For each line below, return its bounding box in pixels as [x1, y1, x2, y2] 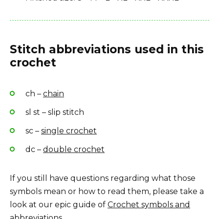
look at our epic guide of [10, 200, 108, 210]
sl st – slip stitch [25, 107, 84, 117]
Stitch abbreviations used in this [10, 43, 204, 57]
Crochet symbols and [108, 200, 190, 210]
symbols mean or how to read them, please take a [10, 187, 204, 197]
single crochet [41, 126, 97, 135]
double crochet [43, 145, 105, 154]
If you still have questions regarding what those [10, 174, 196, 183]
